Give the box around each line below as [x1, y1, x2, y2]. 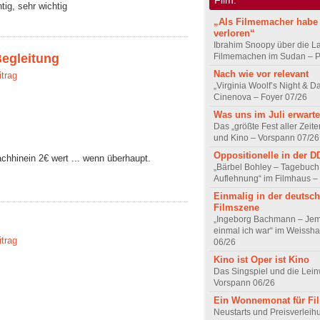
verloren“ [214, 27, 255, 39]
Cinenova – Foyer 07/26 [214, 91, 307, 102]
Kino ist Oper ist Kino [214, 254, 309, 265]
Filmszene [214, 201, 259, 213]
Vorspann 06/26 [214, 277, 275, 288]
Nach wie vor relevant [214, 68, 309, 79]
